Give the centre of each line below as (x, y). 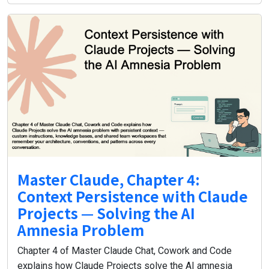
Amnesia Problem (81, 230)
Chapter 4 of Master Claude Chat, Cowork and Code (125, 251)
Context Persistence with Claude (133, 196)
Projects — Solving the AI (106, 213)
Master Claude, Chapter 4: (109, 180)
